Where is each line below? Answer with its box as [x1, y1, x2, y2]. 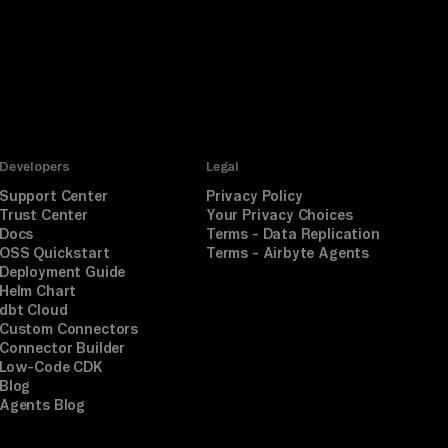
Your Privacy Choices [205, 206, 353, 223]
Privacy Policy [205, 187, 303, 204]
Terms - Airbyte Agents [205, 244, 370, 261]
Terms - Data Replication [205, 225, 380, 242]
